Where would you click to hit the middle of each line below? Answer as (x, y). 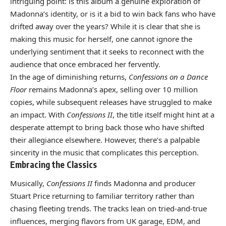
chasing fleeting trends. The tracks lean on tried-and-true (108, 209)
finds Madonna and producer (144, 183)
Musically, (28, 183)
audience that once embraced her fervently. (85, 64)
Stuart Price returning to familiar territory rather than (102, 196)
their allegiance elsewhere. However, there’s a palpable (105, 139)
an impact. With (38, 114)
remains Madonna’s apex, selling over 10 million (112, 89)
